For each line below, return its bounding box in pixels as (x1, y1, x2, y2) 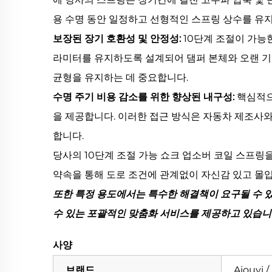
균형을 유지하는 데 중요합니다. (53, 71, 188, 83)
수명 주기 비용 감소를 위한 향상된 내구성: (53, 90, 237, 103)
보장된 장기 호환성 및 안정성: (53, 32, 183, 44)
